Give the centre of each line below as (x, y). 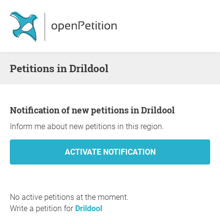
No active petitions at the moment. (69, 197)
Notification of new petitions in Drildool (96, 110)
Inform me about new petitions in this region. (87, 126)
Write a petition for (42, 208)
